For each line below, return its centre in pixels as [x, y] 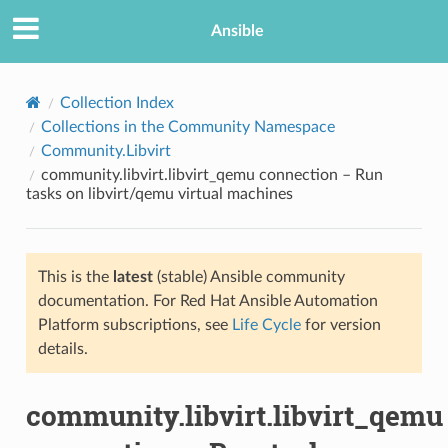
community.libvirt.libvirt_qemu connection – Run [211, 174]
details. [62, 348]
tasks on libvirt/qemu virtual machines [159, 193]
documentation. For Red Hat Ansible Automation [207, 300]
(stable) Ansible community [248, 276]
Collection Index [116, 102]
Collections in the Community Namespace [187, 126]
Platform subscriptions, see [134, 324]
